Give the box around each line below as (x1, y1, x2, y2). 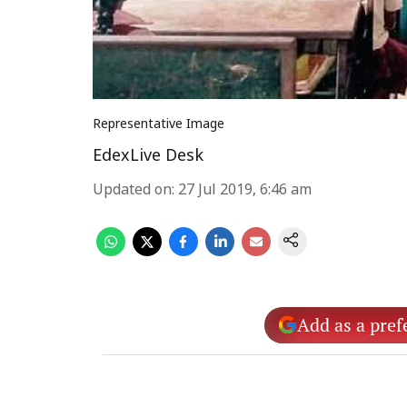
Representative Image (93, 117, 224, 133)
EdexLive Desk (93, 146, 203, 167)
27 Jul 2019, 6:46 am (178, 182, 312, 200)
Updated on (93, 182, 172, 200)
